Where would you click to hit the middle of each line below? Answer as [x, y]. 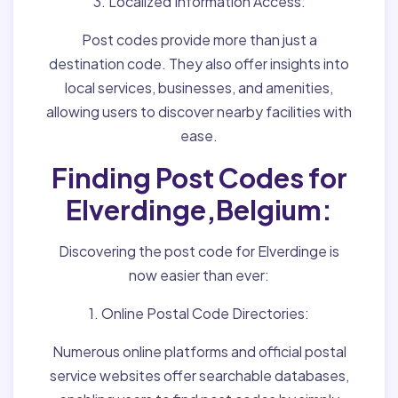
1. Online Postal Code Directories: [199, 313]
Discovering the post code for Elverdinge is [199, 251]
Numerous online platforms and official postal [199, 351]
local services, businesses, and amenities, [199, 88]
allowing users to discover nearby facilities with [199, 111]
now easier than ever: [199, 275]
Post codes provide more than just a [199, 40]
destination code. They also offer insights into [199, 64]
